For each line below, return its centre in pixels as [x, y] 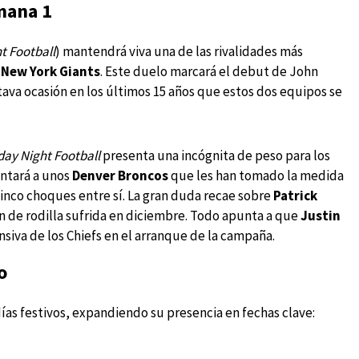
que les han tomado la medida [256, 176]
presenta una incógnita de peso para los [215, 156]
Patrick [295, 196]
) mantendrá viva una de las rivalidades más [179, 52]
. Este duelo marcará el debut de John [209, 72]
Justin [321, 216]
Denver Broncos [120, 176]
